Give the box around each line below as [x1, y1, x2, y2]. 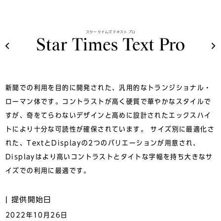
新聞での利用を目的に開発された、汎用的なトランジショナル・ [5, 84, 212, 92]
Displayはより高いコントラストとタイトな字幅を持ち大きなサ [5, 153, 213, 161]
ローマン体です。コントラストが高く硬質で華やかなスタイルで [5, 98, 212, 106]
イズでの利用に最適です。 [5, 167, 91, 175]
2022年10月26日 [5, 212, 68, 219]
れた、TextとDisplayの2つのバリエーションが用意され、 [5, 140, 200, 147]
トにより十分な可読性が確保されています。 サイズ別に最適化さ [5, 126, 215, 133]
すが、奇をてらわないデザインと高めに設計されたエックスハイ [5, 112, 212, 119]
